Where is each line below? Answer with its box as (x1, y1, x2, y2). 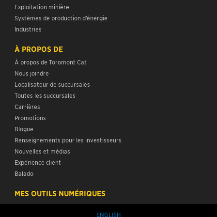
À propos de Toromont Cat (15, 58, 87, 65)
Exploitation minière (15, 2, 69, 10)
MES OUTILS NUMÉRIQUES (15, 188, 106, 198)
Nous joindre (15, 69, 49, 77)
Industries (15, 25, 42, 32)
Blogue (15, 124, 33, 132)
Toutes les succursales (15, 91, 76, 99)
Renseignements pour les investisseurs (15, 136, 122, 143)
